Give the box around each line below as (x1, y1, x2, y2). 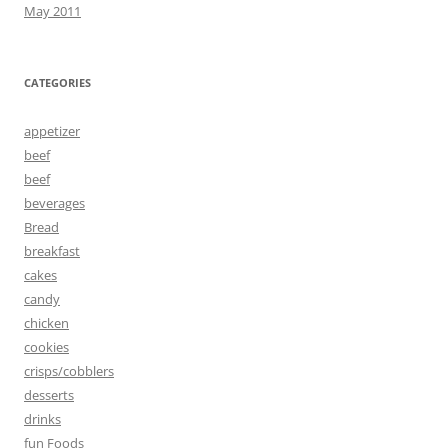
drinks (24, 409, 61, 428)
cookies (24, 337, 69, 356)
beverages (24, 193, 85, 212)
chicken (24, 313, 69, 332)
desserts (24, 385, 74, 404)
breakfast (24, 241, 80, 260)
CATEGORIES (24, 74, 91, 90)
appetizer (24, 121, 80, 140)
